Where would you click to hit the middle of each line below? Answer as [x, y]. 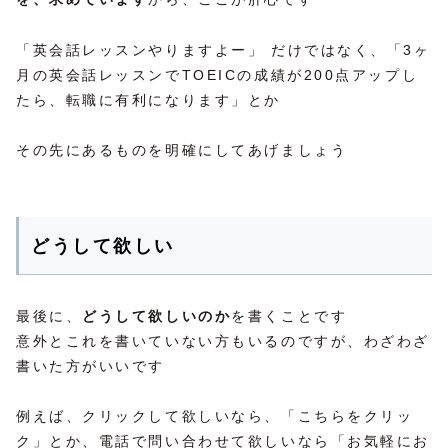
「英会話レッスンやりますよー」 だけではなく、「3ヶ [223, 49]
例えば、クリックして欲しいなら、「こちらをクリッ [215, 416]
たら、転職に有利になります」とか [148, 99]
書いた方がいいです [91, 365]
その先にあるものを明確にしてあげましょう [182, 149]
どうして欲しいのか [157, 315]
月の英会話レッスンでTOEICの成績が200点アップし [217, 74]
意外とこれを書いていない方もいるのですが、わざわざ [223, 340]
